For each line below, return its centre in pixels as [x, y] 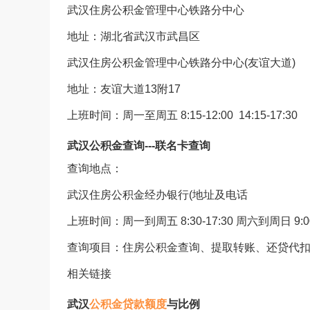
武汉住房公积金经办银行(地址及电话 [157, 195]
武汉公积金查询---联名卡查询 [139, 146]
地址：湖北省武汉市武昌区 [134, 36]
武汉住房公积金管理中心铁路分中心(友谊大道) [181, 63]
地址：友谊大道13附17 [124, 89]
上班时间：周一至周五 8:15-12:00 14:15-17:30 [182, 115]
